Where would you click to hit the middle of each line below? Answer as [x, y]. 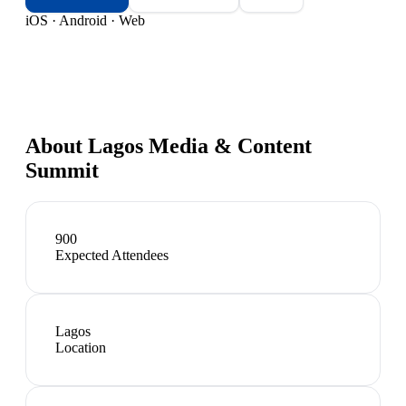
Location [81, 347]
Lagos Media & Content [200, 145]
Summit [62, 170]
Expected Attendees [112, 255]
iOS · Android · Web [85, 20]
